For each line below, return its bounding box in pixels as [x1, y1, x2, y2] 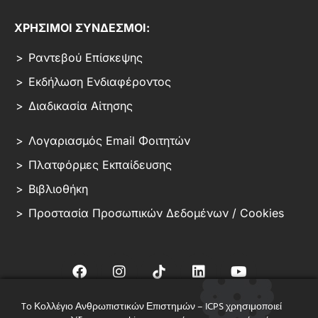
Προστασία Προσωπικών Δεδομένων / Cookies [28, 206, 284, 221]
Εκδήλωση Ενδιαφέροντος [28, 75, 171, 89]
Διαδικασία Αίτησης [28, 99, 133, 114]
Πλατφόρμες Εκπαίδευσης [28, 158, 172, 172]
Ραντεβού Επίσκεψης [28, 50, 143, 65]
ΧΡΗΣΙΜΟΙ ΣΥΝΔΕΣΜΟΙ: [14, 21, 150, 35]
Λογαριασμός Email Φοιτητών [28, 133, 190, 148]
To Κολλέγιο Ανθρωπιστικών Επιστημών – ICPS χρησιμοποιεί [21, 299, 282, 315]
